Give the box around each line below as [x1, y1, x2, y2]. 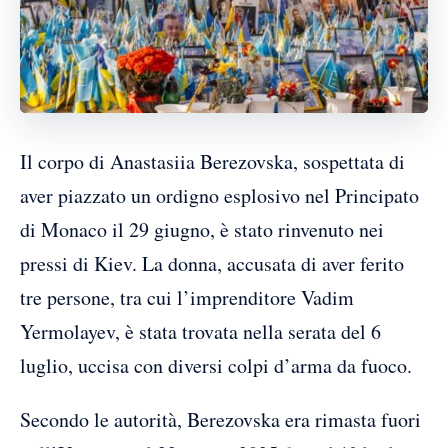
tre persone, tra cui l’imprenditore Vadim [20, 284, 354, 312]
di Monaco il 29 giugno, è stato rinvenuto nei [20, 216, 384, 244]
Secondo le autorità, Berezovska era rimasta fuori [20, 406, 421, 434]
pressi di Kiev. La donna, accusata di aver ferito [20, 250, 404, 278]
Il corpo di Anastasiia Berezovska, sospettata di [20, 148, 405, 176]
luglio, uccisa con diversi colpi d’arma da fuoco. [20, 352, 412, 380]
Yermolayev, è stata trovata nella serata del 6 [20, 318, 381, 346]
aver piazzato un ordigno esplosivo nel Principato [20, 182, 419, 210]
